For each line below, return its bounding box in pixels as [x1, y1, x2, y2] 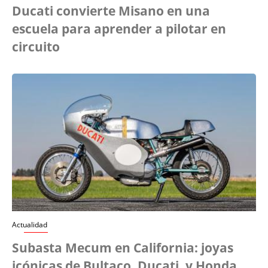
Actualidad [12, 220, 47, 230]
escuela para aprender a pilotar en [12, 20, 226, 37]
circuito [12, 38, 60, 55]
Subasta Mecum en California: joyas [12, 239, 233, 257]
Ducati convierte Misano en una [12, 2, 210, 19]
